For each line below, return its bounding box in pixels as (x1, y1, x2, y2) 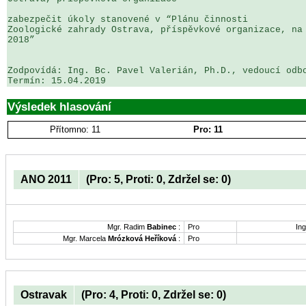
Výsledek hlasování (8, 100, 111, 113)
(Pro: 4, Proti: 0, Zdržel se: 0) (81, 289, 226, 301)
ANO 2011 (20, 173, 72, 185)
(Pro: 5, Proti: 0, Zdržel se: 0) (86, 173, 231, 185)
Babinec (147, 222, 176, 231)
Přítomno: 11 (49, 124, 100, 135)
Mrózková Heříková (108, 234, 176, 242)
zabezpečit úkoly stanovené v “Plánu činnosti (8, 14, 253, 25)
